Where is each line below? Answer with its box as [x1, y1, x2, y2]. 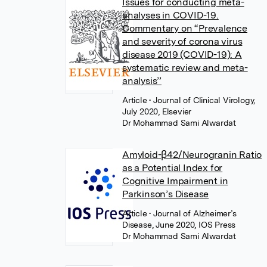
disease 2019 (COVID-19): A [122, 49, 242, 60]
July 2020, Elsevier [122, 107, 192, 116]
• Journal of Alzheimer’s [149, 209, 237, 218]
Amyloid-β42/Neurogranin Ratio [122, 149, 262, 160]
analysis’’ [122, 75, 162, 86]
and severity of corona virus [122, 36, 243, 47]
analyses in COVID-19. [122, 10, 219, 21]
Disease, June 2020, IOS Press [122, 220, 236, 229]
